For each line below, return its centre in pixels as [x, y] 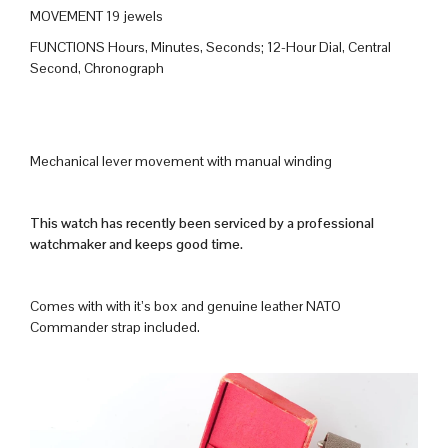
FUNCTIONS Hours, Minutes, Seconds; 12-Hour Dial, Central [210, 47]
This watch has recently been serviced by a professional [202, 223]
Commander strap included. [115, 327]
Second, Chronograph [97, 68]
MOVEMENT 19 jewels [96, 16]
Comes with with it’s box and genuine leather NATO [185, 306]
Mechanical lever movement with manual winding [181, 161]
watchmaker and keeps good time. [136, 244]
